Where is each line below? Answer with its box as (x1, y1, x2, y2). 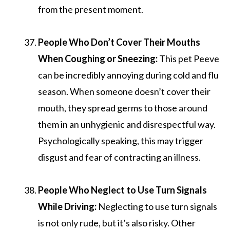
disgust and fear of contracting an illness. (38, 151, 201, 163)
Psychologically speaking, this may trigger (38, 135, 203, 146)
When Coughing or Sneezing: (38, 52, 159, 64)
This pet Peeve (159, 52, 219, 64)
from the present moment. (38, 3, 143, 15)
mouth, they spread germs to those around (38, 102, 207, 113)
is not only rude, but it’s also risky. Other (38, 217, 196, 228)
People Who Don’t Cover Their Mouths (38, 36, 200, 48)
